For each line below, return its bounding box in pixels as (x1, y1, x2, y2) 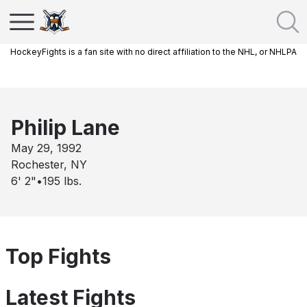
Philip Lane (11, 115, 120, 140)
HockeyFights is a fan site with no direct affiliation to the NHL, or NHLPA (10, 47, 297, 57)
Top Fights (5, 244, 111, 269)
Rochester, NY (11, 158, 87, 171)
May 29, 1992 (11, 141, 82, 155)
